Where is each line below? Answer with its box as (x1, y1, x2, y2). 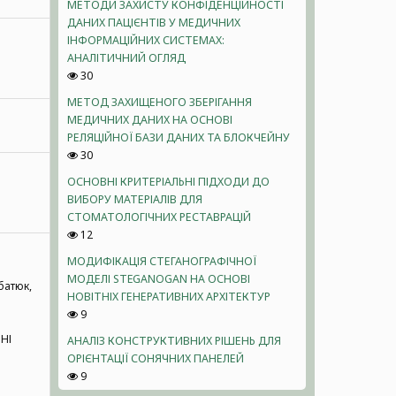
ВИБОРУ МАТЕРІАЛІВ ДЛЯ (67, 191, 202, 207)
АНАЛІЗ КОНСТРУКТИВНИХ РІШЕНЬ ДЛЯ (67, 332, 281, 348)
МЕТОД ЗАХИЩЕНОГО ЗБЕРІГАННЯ (67, 94, 252, 110)
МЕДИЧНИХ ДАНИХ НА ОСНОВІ (67, 111, 232, 127)
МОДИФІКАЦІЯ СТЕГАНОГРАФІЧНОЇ (67, 253, 256, 269)
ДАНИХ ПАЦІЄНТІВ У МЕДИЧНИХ (67, 14, 240, 30)
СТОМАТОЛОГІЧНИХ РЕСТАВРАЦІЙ (67, 209, 251, 225)
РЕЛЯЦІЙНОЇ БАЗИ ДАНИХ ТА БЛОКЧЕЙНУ (67, 129, 290, 145)
